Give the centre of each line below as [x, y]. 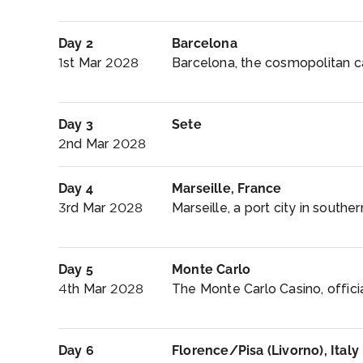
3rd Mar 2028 [101, 208]
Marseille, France [227, 188]
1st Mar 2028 [99, 63]
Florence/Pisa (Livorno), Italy [265, 350]
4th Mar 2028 [101, 289]
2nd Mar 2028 [102, 144]
